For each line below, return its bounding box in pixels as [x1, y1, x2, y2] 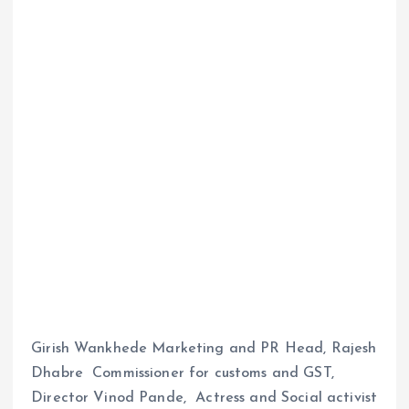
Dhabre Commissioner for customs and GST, [31, 366, 334, 382]
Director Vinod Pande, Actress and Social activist [31, 391, 378, 406]
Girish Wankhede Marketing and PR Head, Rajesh [31, 341, 377, 357]
